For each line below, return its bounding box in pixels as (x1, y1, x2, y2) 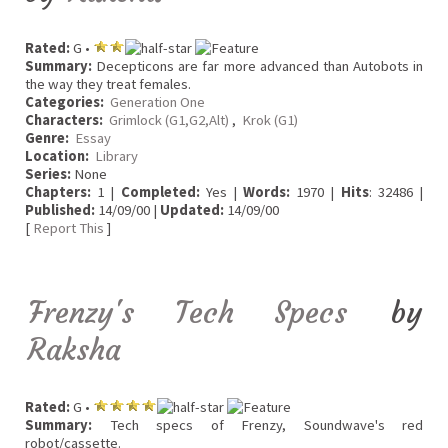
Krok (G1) (242, 110, 298, 129)
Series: (25, 164, 71, 183)
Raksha (28, 331, 121, 369)
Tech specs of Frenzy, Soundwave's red (92, 415, 423, 434)
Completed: (120, 182, 200, 201)
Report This (33, 218, 104, 237)
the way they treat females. (25, 74, 191, 93)
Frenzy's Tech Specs (28, 294, 348, 332)
